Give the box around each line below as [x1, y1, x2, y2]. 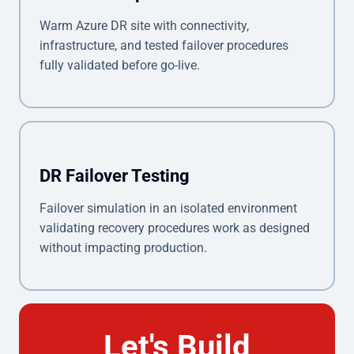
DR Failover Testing [40, 165, 190, 186]
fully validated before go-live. [40, 57, 200, 73]
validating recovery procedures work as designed [40, 220, 310, 235]
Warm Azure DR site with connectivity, [40, 17, 249, 33]
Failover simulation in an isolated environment [40, 200, 297, 216]
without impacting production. [40, 239, 207, 255]
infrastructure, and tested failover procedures [40, 37, 288, 53]
